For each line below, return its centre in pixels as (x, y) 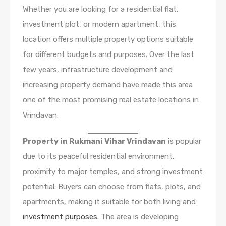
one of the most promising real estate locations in (111, 100)
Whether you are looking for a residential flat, (101, 9)
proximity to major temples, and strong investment (113, 171)
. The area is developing (138, 217)
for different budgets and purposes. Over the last (108, 54)
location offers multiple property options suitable (108, 39)
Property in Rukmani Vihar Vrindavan (94, 141)
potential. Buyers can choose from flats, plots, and (112, 186)
